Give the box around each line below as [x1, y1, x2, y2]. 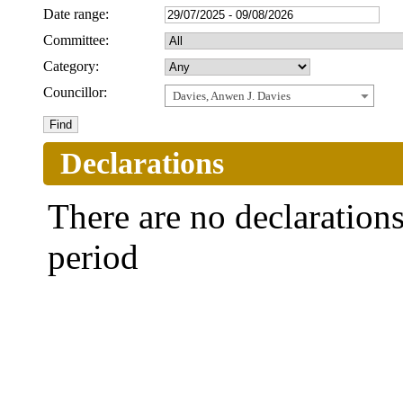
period [48, 237, 139, 277]
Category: [43, 58, 99, 75]
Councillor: [43, 85, 107, 101]
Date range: [43, 6, 109, 22]
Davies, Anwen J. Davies [173, 89, 291, 103]
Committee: [43, 32, 109, 49]
